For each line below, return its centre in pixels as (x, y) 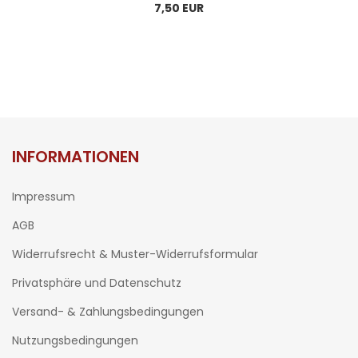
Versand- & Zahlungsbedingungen (108, 312)
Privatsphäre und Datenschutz (97, 283)
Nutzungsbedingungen (75, 341)
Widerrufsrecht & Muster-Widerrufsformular (135, 255)
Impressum (44, 197)
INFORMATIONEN (76, 157)
